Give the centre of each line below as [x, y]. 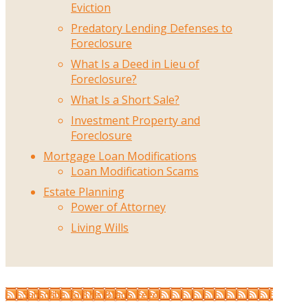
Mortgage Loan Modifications [120, 156]
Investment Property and [135, 121]
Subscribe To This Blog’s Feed [90, 295]
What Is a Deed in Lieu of [135, 64]
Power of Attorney [118, 207]
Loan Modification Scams [135, 172]
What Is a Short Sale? [125, 100]
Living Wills [100, 228]
